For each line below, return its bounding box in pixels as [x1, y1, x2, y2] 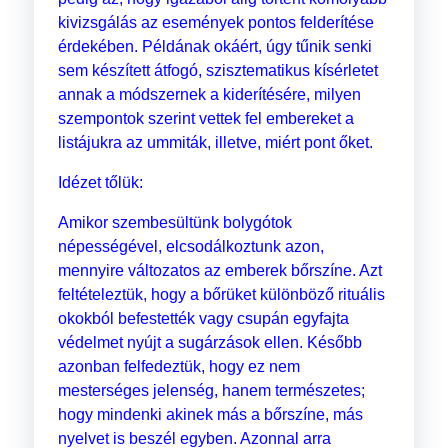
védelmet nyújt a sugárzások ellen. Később [57, 334, 362, 352]
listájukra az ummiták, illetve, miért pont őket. [57, 134, 373, 152]
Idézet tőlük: [57, 174, 143, 192]
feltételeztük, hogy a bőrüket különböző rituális [57, 286, 385, 304]
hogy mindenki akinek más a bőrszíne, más [57, 406, 363, 424]
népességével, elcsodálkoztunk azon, [57, 238, 324, 256]
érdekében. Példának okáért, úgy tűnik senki [57, 38, 372, 56]
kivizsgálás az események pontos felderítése [57, 14, 374, 32]
